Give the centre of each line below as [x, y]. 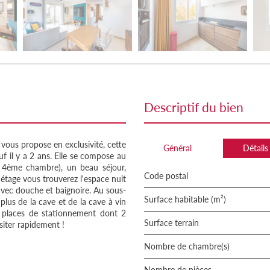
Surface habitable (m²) [187, 199]
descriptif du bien [199, 107]
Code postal [169, 176]
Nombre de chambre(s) [190, 246]
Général [177, 148]
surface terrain [174, 223]
